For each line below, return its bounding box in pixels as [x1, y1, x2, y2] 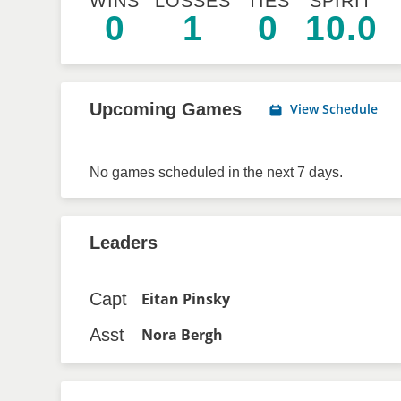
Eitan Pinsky [141, 289, 230, 309]
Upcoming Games [90, 99, 242, 119]
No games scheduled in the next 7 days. [90, 165, 343, 180]
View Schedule [290, 100, 378, 117]
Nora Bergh [141, 325, 223, 345]
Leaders [90, 233, 158, 252]
